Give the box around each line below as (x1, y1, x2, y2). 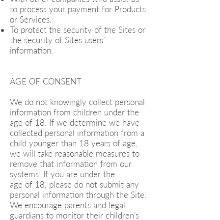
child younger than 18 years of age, (10, 138, 137, 148)
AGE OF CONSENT (10, 76, 82, 86)
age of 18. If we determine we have (10, 117, 139, 128)
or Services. (10, 14, 52, 25)
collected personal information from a (10, 128, 144, 138)
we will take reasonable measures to (10, 148, 139, 159)
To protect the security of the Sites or (10, 25, 145, 35)
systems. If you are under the (10, 169, 115, 179)
